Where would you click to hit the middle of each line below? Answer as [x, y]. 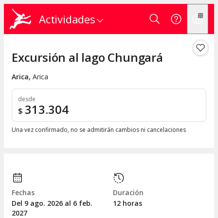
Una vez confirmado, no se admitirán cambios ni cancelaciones [99, 130]
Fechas [23, 193]
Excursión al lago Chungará [87, 57]
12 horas [127, 203]
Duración [128, 193]
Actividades [67, 19]
